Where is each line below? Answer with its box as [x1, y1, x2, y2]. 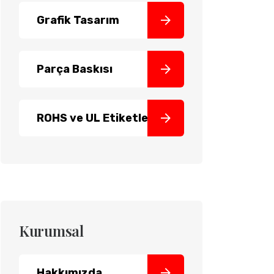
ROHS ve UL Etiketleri [37, 111, 157, 125]
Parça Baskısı [37, 62, 113, 76]
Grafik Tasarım [37, 13, 119, 27]
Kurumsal [19, 221, 84, 240]
